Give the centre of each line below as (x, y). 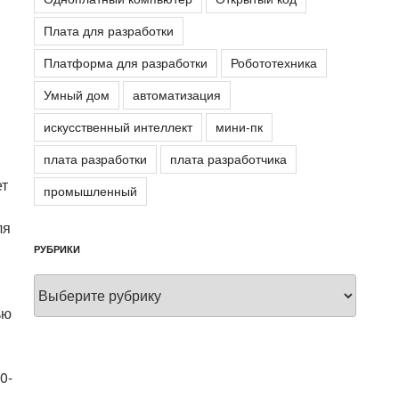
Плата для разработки (109, 30)
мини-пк (240, 126)
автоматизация (177, 94)
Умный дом (77, 94)
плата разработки (96, 158)
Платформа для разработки (126, 62)
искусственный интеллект (118, 126)
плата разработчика (229, 158)
